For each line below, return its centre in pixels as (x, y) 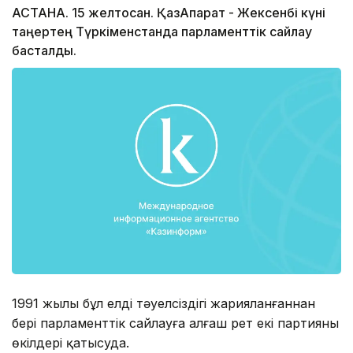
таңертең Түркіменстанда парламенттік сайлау (162, 32)
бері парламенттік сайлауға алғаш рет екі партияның (175, 323)
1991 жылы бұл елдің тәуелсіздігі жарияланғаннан (163, 303)
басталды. (44, 51)
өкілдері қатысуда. (71, 342)
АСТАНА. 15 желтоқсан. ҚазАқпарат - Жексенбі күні (169, 13)
